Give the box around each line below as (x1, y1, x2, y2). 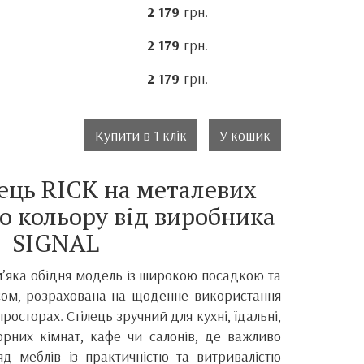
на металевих (104, 173, 257, 206)
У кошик (219, 126, 271, 145)
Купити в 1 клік (95, 126, 187, 145)
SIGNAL (12, 227, 99, 259)
